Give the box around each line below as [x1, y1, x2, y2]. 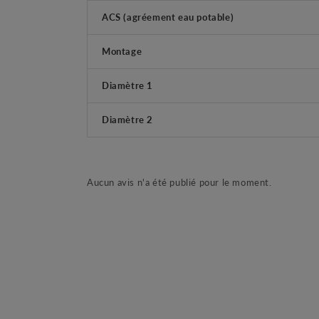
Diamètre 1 [102, 78, 153, 92]
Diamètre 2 [102, 112, 153, 126]
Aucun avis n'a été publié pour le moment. [87, 174, 272, 189]
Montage [102, 43, 142, 58]
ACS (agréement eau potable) [102, 9, 234, 23]
